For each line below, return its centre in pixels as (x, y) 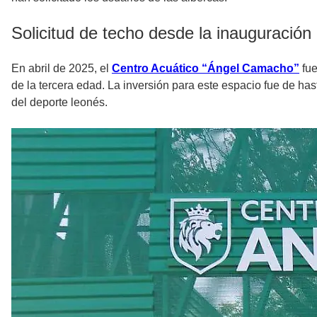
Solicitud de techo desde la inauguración (161, 33)
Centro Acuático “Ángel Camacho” (206, 68)
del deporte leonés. (59, 102)
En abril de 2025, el (62, 68)
